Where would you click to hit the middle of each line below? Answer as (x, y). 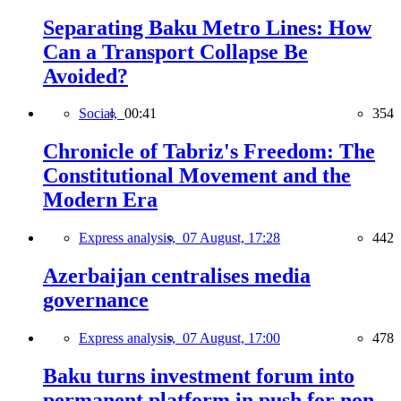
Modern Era (100, 200)
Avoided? (85, 76)
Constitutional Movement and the (197, 176)
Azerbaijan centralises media (177, 276)
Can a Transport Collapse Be (175, 51)
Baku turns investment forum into (199, 375)
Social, (102, 114)
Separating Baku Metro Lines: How (207, 27)
